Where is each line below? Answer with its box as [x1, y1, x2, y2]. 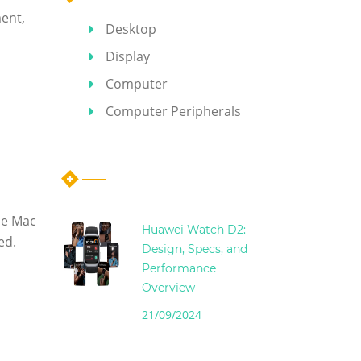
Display [106, 47, 150, 65]
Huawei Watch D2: [142, 222, 246, 238]
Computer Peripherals [106, 102, 241, 120]
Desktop [106, 19, 156, 38]
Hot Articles [61, 140, 154, 160]
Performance [142, 261, 216, 276]
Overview [142, 280, 195, 296]
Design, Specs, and [142, 242, 247, 257]
